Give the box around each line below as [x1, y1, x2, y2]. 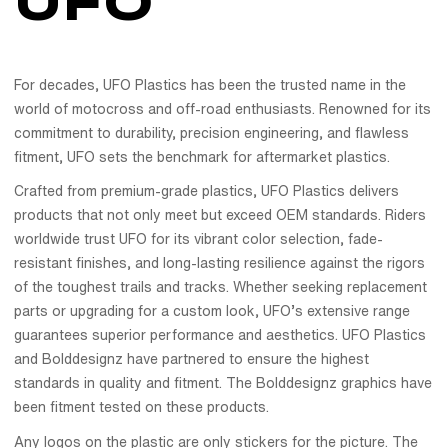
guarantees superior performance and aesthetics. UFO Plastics [14, 328, 426, 343]
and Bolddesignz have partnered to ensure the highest [14, 352, 369, 367]
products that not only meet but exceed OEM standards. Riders [14, 208, 426, 223]
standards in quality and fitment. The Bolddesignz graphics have [14, 376, 432, 391]
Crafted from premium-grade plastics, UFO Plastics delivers [14, 184, 399, 199]
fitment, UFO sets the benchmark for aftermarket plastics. [14, 149, 390, 164]
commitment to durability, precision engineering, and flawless [14, 125, 409, 140]
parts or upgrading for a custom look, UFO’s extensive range [14, 304, 410, 319]
